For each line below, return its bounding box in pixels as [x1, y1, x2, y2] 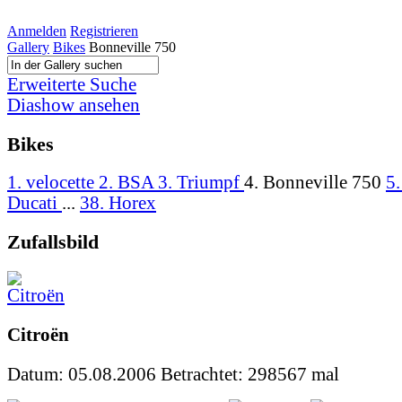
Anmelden [7, 23, 66, 39]
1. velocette [7, 172, 99, 193]
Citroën [7, 325, 69, 345]
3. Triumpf [158, 172, 244, 193]
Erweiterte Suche [7, 74, 136, 94]
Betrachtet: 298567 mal [161, 364, 339, 385]
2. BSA [99, 172, 158, 193]
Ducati [7, 193, 62, 214]
